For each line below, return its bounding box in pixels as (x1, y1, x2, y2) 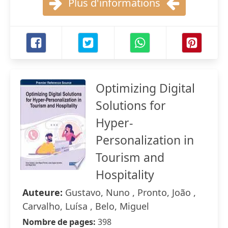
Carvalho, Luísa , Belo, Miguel (22, 200, 149, 212)
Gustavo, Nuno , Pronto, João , (65, 186, 196, 198)
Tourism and (96, 149, 164, 165)
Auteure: (22, 186, 65, 198)
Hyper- (96, 115, 133, 131)
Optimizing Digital (96, 80, 195, 96)
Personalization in (96, 132, 194, 148)
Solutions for (96, 97, 166, 113)
